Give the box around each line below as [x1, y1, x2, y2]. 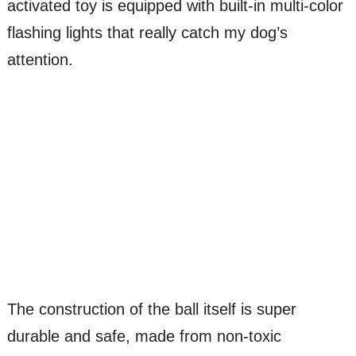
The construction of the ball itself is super [6, 300, 296, 318]
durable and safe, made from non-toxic [6, 327, 281, 345]
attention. [6, 50, 73, 68]
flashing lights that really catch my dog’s [6, 23, 288, 41]
